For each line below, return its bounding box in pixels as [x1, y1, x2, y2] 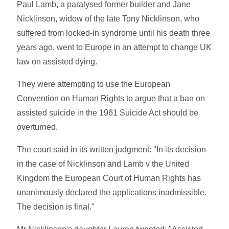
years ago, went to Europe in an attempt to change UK [17, 42, 212, 52]
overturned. [17, 122, 58, 131]
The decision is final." [17, 202, 95, 211]
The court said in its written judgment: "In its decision [17, 145, 207, 154]
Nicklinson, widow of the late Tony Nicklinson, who [17, 14, 200, 23]
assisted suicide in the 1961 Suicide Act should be [17, 108, 199, 117]
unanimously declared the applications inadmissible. [17, 188, 207, 197]
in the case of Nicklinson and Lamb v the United [17, 159, 190, 168]
